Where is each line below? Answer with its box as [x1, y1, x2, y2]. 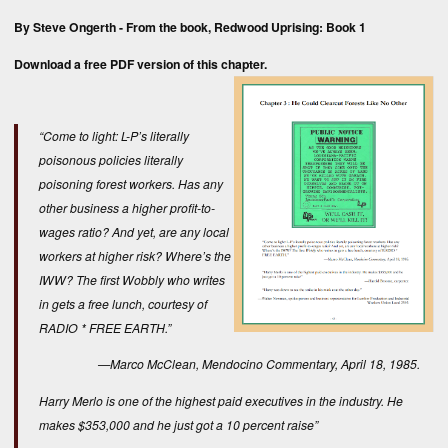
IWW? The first [39, 271, 122, 289]
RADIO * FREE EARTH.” [39, 319, 171, 337]
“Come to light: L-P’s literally [39, 127, 189, 145]
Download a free [14, 54, 110, 73]
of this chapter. [180, 54, 267, 73]
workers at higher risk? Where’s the [39, 247, 231, 265]
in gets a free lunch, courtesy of [39, 295, 207, 313]
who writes [164, 271, 225, 289]
